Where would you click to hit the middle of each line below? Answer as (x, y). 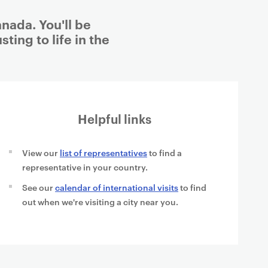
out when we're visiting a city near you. (100, 201)
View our (41, 152)
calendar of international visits (117, 187)
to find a (165, 152)
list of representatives (103, 152)
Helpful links (115, 118)
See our (39, 187)
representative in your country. (85, 167)
